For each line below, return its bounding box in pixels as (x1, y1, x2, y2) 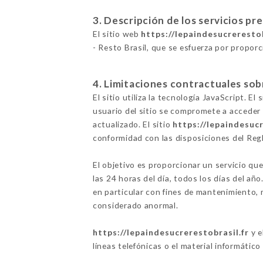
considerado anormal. (92, 200, 178, 211)
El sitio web (92, 29, 141, 39)
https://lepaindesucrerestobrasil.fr (92, 227, 249, 238)
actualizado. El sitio (92, 119, 173, 130)
